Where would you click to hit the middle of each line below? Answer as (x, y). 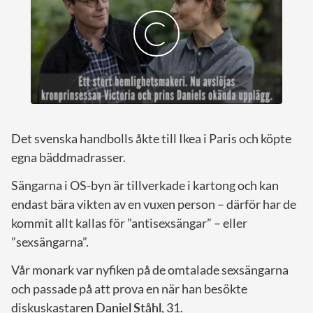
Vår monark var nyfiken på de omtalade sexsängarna (150, 270)
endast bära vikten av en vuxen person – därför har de (154, 204)
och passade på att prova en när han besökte (129, 289)
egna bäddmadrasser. (68, 158)
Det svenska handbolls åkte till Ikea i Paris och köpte (151, 139)
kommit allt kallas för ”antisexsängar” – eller (129, 223)
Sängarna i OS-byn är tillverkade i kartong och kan (145, 185)
